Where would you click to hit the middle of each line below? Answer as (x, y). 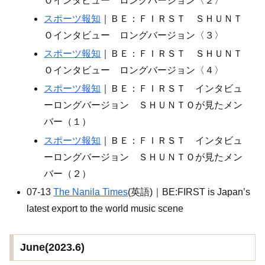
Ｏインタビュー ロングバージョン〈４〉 (134, 70)
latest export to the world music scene (105, 208)
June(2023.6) (52, 248)
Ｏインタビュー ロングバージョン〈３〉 (134, 35)
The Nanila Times (91, 192)
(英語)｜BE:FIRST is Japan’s (189, 192)
